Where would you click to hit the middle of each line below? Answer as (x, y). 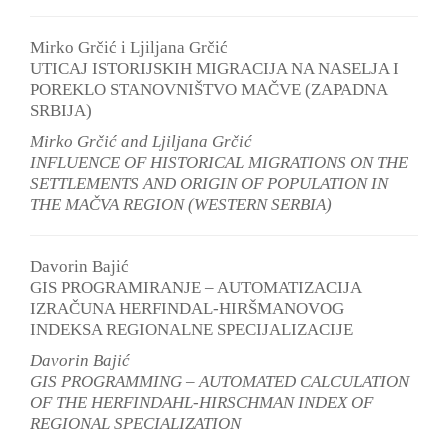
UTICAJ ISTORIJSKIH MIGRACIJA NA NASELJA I (214, 68)
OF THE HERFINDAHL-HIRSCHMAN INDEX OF (201, 402)
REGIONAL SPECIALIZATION (135, 423)
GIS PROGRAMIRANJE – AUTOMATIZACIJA (195, 287)
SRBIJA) (61, 110)
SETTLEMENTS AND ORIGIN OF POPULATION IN (209, 183)
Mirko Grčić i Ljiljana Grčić (129, 47)
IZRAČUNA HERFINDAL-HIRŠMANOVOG (187, 308)
